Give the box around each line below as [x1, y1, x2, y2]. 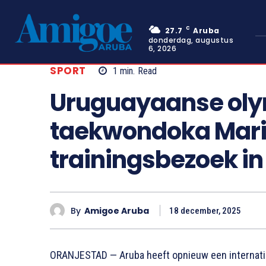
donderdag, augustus [148, 35, 234, 45]
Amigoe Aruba [84, 204, 149, 217]
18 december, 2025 [169, 205, 241, 217]
